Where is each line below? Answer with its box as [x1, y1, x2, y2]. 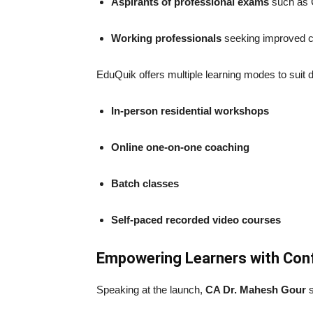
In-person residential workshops [111, 104, 269, 117]
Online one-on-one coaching [111, 140, 249, 153]
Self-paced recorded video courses [111, 213, 281, 226]
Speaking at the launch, [96, 283, 205, 296]
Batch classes [111, 177, 179, 189]
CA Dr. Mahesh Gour [205, 283, 306, 296]
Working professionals [111, 31, 221, 44]
